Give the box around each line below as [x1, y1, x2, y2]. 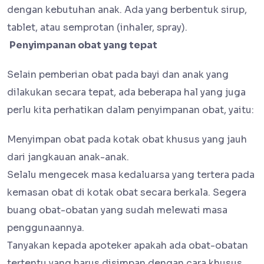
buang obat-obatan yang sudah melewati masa [7, 204, 227, 217]
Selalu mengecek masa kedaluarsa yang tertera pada [7, 169, 255, 181]
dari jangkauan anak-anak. [7, 151, 129, 164]
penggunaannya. [7, 222, 84, 235]
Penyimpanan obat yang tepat [9, 39, 157, 52]
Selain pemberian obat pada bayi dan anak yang [7, 68, 229, 81]
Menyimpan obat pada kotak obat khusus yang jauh [7, 133, 247, 146]
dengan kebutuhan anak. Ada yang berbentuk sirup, [7, 4, 247, 16]
